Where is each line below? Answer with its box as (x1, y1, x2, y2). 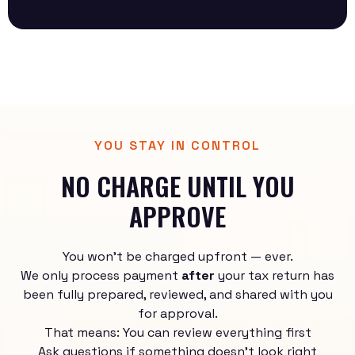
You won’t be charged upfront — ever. (62, 248, 293, 265)
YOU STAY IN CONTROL (94, 137, 261, 155)
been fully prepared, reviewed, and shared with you (22, 286, 333, 303)
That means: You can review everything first (44, 324, 311, 342)
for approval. (137, 305, 218, 323)
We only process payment (21, 267, 181, 284)
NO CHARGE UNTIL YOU (60, 167, 295, 205)
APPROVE (129, 197, 226, 235)
